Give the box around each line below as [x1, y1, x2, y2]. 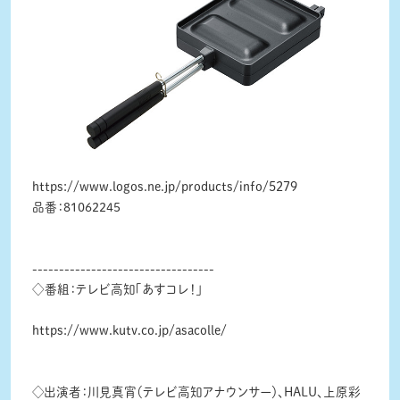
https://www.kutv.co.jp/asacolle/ [31, 324, 227, 337]
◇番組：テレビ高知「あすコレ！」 [31, 283, 202, 296]
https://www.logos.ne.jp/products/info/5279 [31, 180, 297, 194]
